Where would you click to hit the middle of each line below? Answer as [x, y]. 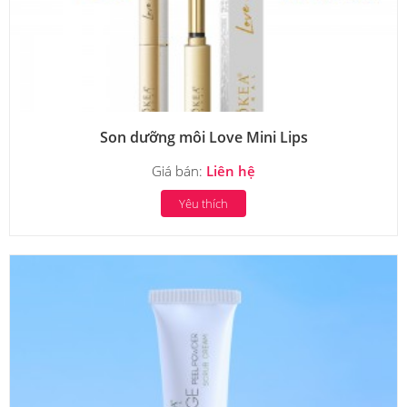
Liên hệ [231, 171]
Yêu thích [203, 203]
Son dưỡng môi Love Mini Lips [203, 137]
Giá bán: [179, 171]
